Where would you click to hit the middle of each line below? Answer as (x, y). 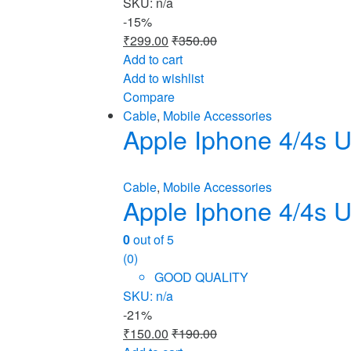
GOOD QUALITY (201, 277)
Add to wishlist (163, 78)
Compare (149, 96)
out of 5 (152, 239)
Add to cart (153, 59)
